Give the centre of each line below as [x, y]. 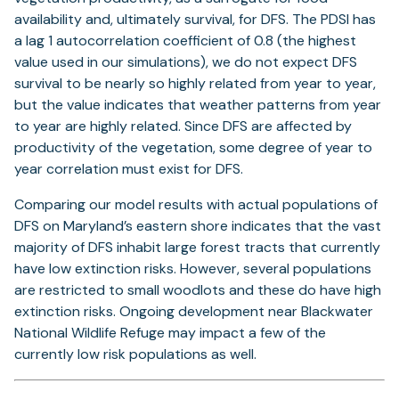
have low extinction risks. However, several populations [193, 269]
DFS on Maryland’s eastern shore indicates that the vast [198, 226]
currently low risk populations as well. [135, 354]
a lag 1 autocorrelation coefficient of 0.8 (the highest [185, 41]
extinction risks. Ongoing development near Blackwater [194, 311]
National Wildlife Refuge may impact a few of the [170, 333]
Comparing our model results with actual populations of [196, 204]
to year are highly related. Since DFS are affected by [183, 126]
